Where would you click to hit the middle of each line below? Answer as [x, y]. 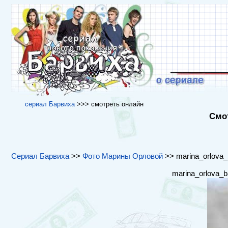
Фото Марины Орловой [122, 156]
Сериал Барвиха [40, 156]
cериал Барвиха [50, 104]
